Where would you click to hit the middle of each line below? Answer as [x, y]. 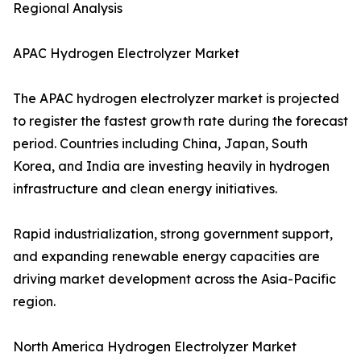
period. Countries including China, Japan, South [160, 144]
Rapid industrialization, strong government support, [173, 234]
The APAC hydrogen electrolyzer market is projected [176, 99]
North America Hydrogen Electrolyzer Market [155, 347]
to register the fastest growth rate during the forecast [180, 121]
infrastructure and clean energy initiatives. [145, 189]
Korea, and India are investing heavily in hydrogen [171, 166]
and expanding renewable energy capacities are [166, 257]
